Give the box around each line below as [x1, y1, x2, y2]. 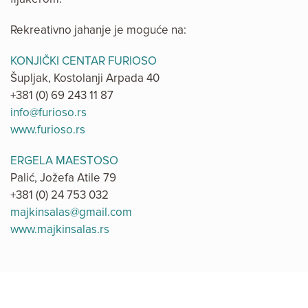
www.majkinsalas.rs [10, 222, 109, 237]
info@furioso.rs [10, 105, 87, 120]
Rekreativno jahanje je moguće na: [10, 23, 186, 38]
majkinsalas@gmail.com [10, 205, 132, 220]
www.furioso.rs [10, 122, 85, 137]
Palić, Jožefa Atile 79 [10, 170, 116, 186]
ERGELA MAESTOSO [10, 153, 118, 168]
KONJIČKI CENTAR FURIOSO [10, 54, 157, 69]
